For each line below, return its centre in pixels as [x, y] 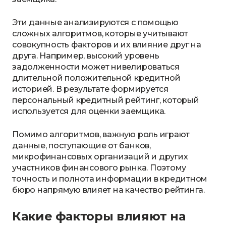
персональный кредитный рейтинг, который [106, 100]
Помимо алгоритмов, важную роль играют [101, 134]
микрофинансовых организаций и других [100, 157]
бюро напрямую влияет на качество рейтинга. [108, 190]
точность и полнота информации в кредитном [110, 179]
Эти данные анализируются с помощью [95, 22]
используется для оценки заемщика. [89, 111]
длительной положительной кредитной [96, 78]
